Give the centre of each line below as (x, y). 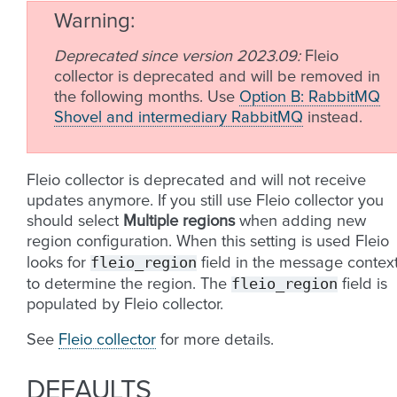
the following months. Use (147, 97)
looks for (58, 263)
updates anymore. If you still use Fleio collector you (205, 201)
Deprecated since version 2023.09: (179, 56)
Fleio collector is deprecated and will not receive (196, 180)
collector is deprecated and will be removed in (217, 77)
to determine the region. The (129, 284)
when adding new (300, 221)
